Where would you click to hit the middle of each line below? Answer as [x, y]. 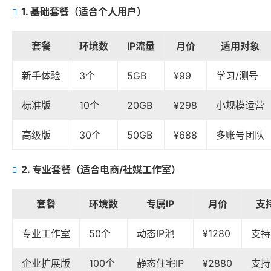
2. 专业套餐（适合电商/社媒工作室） [101, 170]
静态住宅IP [160, 263]
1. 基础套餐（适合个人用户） [84, 12]
